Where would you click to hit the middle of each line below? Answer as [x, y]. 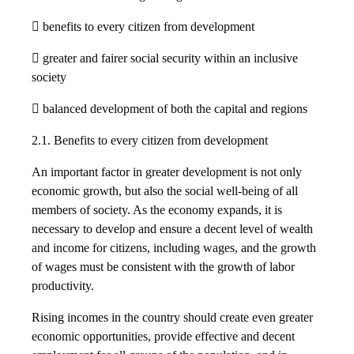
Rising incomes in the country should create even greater [172, 318]
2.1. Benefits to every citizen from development [150, 141]
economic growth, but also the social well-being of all [165, 191]
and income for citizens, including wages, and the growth [174, 248]
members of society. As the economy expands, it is [157, 210]
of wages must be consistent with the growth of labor [163, 267]
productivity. [63, 286]
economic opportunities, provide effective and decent [163, 337]
